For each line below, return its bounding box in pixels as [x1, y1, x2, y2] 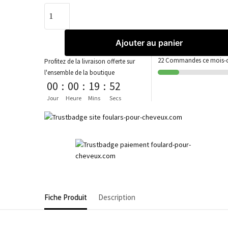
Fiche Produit [44, 192, 87, 202]
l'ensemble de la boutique [44, 68, 115, 77]
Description [98, 192, 135, 202]
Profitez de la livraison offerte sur [44, 56, 135, 66]
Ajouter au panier [115, 37, 183, 48]
